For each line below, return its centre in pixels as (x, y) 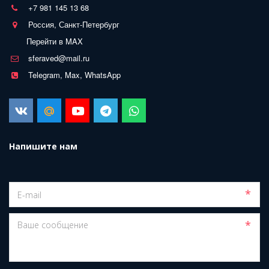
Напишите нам (43, 147)
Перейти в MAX (55, 41)
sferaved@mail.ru (59, 58)
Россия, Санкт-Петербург (74, 25)
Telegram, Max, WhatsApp (74, 75)
